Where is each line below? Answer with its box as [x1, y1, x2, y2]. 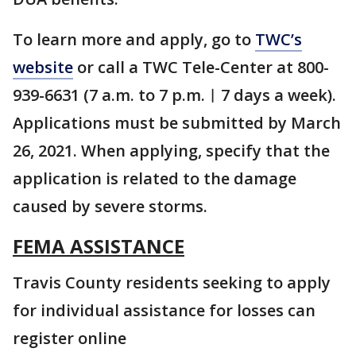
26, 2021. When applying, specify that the [13, 140, 330, 161]
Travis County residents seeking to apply [13, 272, 331, 293]
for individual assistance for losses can [13, 300, 315, 321]
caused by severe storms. [13, 195, 207, 217]
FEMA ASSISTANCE [13, 233, 184, 259]
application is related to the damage [13, 168, 296, 189]
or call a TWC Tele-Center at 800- [73, 56, 329, 78]
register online [13, 327, 126, 349]
